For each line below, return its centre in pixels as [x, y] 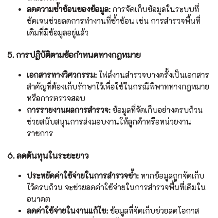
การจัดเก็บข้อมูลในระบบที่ [155, 9]
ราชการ [40, 133]
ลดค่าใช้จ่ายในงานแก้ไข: [67, 211]
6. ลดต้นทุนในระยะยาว [48, 155]
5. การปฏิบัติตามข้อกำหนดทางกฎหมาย [74, 55]
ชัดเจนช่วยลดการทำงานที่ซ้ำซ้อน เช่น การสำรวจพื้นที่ [114, 21]
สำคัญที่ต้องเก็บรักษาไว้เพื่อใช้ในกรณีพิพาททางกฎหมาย [118, 87]
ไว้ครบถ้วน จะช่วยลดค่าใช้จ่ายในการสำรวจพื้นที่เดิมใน [116, 187]
